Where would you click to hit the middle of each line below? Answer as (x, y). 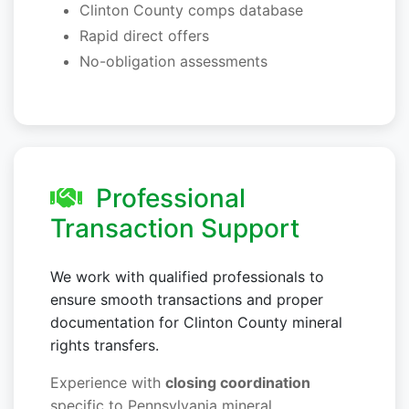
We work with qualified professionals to (187, 277)
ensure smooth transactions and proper (187, 300)
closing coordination (238, 383)
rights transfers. (105, 346)
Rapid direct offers (144, 36)
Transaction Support (175, 229)
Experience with (108, 383)
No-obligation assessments (173, 62)
